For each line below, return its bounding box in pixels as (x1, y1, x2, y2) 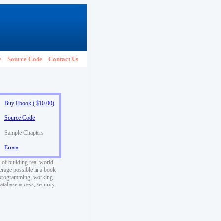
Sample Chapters (4, 129, 44, 136)
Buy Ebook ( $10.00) (4, 100, 54, 107)
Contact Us (48, 55, 78, 63)
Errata (4, 144, 18, 151)
